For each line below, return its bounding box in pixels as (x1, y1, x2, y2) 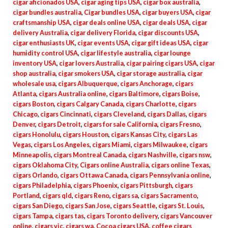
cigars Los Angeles (34, 141, 90, 149)
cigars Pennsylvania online (130, 172, 210, 179)
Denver (13, 121, 35, 128)
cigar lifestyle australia (80, 49, 151, 57)
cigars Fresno (160, 121, 200, 128)
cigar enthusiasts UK (13, 39, 75, 47)
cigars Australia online (39, 90, 106, 98)
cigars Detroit (38, 121, 81, 128)
